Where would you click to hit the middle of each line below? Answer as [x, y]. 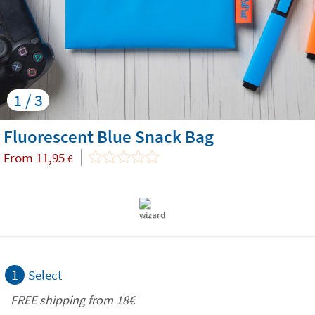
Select [45, 275]
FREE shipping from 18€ [73, 300]
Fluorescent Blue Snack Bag [109, 136]
